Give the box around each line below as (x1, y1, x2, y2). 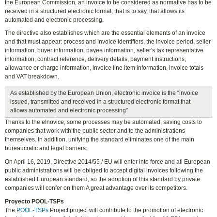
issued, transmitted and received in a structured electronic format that (10, 98, 191, 106)
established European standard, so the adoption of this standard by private (5, 176, 201, 183)
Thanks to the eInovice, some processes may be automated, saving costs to (5, 119, 202, 126)
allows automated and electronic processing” (10, 107, 128, 114)
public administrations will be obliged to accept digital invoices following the (5, 167, 203, 174)
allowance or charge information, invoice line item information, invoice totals (5, 64, 204, 72)
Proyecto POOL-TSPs (5, 198, 64, 205)
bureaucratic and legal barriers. (5, 145, 88, 152)
